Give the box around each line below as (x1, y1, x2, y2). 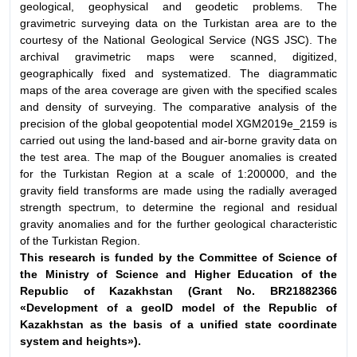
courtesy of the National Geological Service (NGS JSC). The (20, 33, 337, 46)
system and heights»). (20, 334, 141, 347)
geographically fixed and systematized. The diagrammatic (20, 66, 337, 80)
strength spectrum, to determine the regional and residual (20, 200, 337, 214)
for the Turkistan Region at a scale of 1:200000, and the (20, 167, 337, 180)
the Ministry (20, 267, 96, 280)
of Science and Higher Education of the (96, 267, 337, 280)
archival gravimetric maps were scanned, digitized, (20, 49, 337, 63)
